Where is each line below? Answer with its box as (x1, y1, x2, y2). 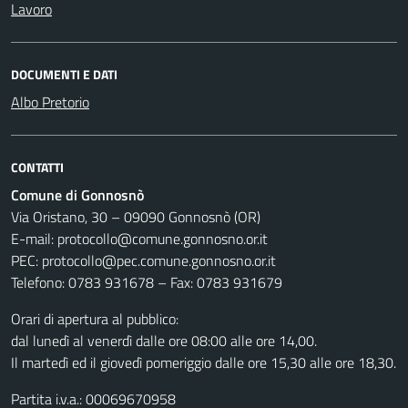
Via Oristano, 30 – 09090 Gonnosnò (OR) (11, 206, 260, 228)
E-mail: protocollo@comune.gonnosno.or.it (11, 228, 268, 250)
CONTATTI (11, 158, 64, 177)
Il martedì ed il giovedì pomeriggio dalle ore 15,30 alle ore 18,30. (11, 352, 396, 373)
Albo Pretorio (11, 91, 89, 113)
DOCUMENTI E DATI (11, 65, 117, 84)
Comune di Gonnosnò (11, 184, 144, 206)
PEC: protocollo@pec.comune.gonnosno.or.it (11, 250, 276, 271)
